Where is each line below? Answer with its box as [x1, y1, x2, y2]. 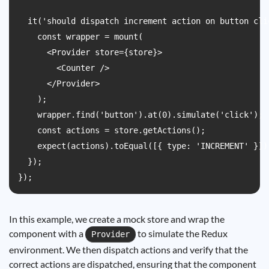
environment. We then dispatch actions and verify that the [9, 244, 248, 255]
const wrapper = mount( [18, 32, 143, 41]
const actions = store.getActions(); [18, 125, 205, 135]
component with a [9, 228, 85, 239]
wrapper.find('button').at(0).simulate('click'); [18, 110, 263, 119]
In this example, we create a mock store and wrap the [9, 213, 225, 225]
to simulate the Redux [136, 228, 228, 239]
